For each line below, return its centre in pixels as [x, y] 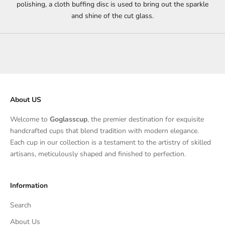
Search [21, 205]
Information [29, 186]
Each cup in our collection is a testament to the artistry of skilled [110, 143]
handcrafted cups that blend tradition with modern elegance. [104, 131]
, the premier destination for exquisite [146, 120]
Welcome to [30, 120]
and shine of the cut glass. [113, 16]
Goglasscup [69, 120]
